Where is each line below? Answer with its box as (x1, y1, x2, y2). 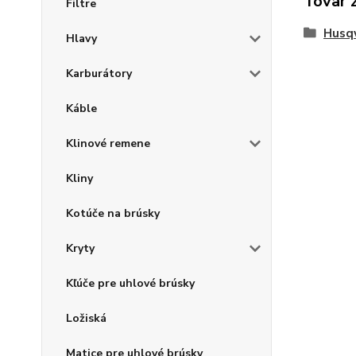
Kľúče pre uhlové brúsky (66, 276, 195, 291)
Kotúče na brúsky (66, 206, 160, 221)
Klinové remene (66, 136, 150, 151)
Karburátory (66, 66, 132, 81)
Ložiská (66, 311, 106, 326)
